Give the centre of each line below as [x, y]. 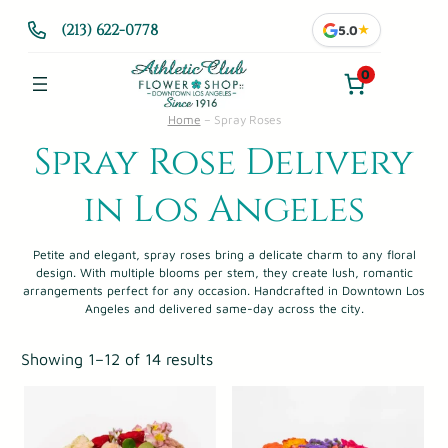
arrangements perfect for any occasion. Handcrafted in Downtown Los [224, 290]
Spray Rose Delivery [224, 162]
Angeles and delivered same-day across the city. [224, 308]
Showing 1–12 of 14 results [117, 358]
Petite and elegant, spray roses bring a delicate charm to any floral [224, 254]
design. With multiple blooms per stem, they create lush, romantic [224, 272]
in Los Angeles [224, 209]
